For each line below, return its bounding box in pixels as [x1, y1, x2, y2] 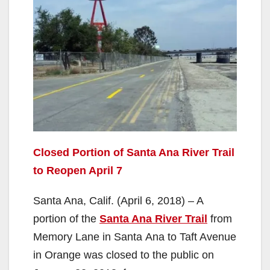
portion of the [33, 212, 99, 225]
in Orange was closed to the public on [33, 248, 214, 261]
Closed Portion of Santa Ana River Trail [33, 146, 234, 159]
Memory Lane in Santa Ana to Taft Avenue [33, 230, 236, 243]
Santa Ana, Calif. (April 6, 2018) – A [33, 194, 203, 207]
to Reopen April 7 [33, 164, 122, 177]
